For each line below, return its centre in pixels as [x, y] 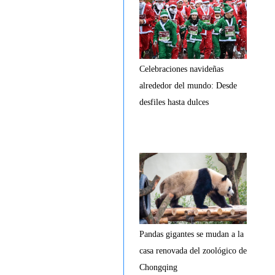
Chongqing [158, 267]
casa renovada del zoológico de [193, 251]
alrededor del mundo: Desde [188, 86]
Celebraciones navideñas [181, 69]
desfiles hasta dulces [174, 102]
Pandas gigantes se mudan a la [192, 234]
